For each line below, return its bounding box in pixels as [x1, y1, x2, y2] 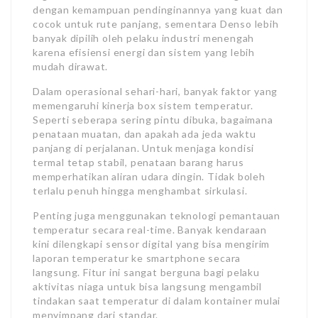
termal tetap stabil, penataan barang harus [33, 156, 244, 168]
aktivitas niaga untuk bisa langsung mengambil [33, 280, 262, 292]
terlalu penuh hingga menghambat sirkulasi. [33, 185, 248, 197]
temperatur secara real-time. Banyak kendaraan [33, 224, 267, 236]
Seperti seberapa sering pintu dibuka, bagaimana [33, 114, 273, 126]
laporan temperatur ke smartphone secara [33, 252, 241, 264]
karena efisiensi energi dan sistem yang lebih [33, 46, 255, 58]
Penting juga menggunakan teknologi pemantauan [33, 209, 280, 221]
